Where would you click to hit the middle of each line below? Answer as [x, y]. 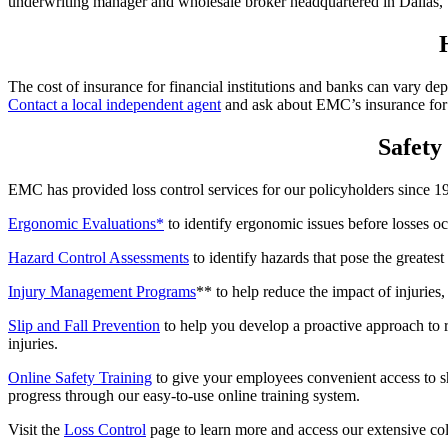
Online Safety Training [80, 377]
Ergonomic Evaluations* [86, 223]
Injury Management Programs [102, 291]
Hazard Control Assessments [98, 257]
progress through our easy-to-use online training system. [184, 395]
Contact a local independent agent [114, 104]
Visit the [36, 429]
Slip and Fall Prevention [84, 325]
